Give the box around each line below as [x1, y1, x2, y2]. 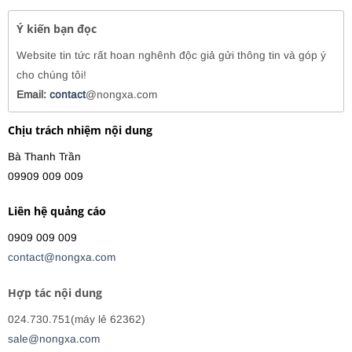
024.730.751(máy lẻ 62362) [8, 313, 145, 326]
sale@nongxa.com [8, 333, 100, 346]
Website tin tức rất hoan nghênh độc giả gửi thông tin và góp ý [16, 49, 326, 61]
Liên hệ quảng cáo [8, 203, 106, 219]
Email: [16, 88, 49, 101]
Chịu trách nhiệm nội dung [8, 122, 152, 137]
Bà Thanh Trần [8, 150, 81, 163]
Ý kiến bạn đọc [16, 20, 97, 36]
